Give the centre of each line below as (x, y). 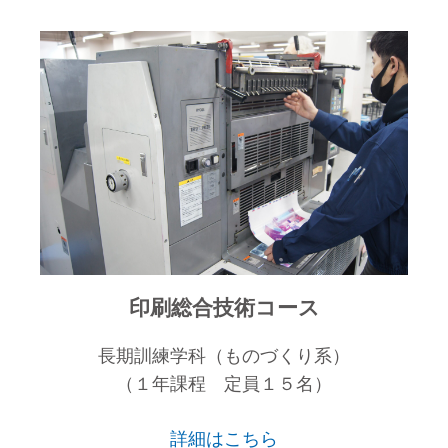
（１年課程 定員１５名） (224, 384)
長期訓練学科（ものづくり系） (224, 356)
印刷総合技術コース (224, 307)
